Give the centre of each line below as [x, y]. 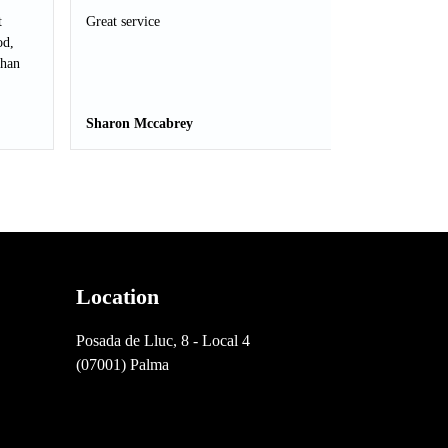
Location [117, 296]
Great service [123, 21]
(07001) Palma [122, 364]
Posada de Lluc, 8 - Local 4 [163, 340]
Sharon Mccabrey [139, 123]
